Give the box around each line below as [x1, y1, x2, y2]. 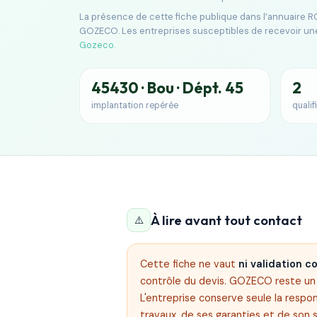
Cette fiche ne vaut [140, 258, 239, 270]
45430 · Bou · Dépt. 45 [91, 78, 243, 98]
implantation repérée [91, 100, 178, 111]
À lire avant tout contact [151, 212, 303, 229]
